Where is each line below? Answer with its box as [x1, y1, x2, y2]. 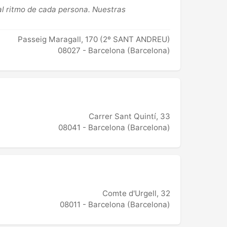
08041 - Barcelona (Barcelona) [58, 123, 170, 133]
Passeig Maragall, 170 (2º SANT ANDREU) [18, 34, 170, 45]
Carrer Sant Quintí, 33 [89, 111, 170, 122]
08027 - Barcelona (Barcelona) [58, 46, 170, 56]
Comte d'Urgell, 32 [102, 188, 170, 199]
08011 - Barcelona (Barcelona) [60, 200, 170, 210]
